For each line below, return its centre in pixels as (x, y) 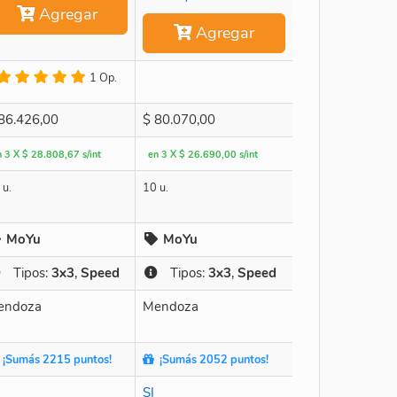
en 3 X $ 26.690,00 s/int (203, 154)
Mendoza (171, 306)
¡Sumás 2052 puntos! (211, 359)
